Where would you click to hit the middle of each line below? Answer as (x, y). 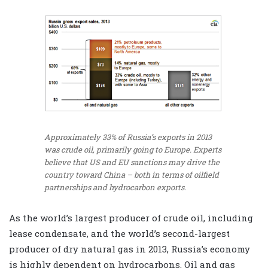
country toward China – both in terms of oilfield (132, 175)
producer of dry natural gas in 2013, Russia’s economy (130, 249)
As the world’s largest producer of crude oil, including (131, 217)
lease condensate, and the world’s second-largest (119, 233)
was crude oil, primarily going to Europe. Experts (133, 150)
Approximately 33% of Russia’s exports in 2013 (128, 137)
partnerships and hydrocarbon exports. (115, 188)
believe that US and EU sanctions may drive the (132, 162)
